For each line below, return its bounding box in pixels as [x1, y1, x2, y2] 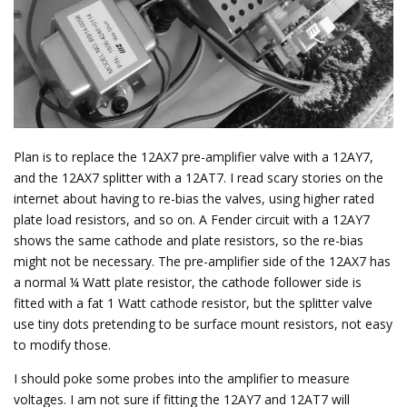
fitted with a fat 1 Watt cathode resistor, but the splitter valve [14, 293, 372, 312]
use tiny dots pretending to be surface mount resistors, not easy [14, 314, 392, 333]
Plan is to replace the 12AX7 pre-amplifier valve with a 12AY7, [14, 147, 373, 165]
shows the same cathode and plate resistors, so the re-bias [14, 231, 363, 249]
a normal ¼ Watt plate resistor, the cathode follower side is [14, 273, 362, 291]
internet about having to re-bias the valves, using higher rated [14, 189, 374, 207]
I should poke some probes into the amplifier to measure [14, 369, 350, 387]
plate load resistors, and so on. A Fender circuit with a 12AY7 [14, 210, 370, 228]
